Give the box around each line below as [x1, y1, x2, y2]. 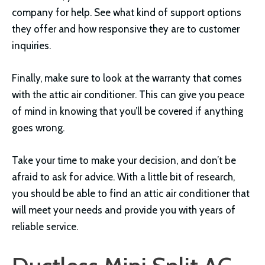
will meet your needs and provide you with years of [12, 203, 235, 216]
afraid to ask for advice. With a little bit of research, [12, 170, 235, 183]
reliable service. [12, 220, 78, 232]
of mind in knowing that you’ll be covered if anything [12, 105, 243, 117]
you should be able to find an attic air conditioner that [12, 187, 250, 199]
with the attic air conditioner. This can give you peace [12, 88, 244, 101]
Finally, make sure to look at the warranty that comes [12, 72, 242, 84]
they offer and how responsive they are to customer [12, 22, 240, 35]
